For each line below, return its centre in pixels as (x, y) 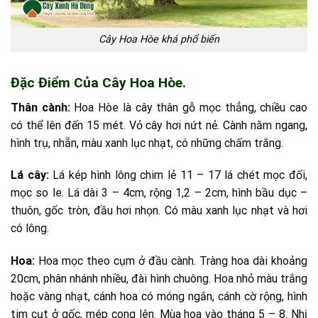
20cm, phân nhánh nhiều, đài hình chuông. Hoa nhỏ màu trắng (159, 279)
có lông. (30, 229)
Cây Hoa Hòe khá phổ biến (159, 40)
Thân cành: (40, 107)
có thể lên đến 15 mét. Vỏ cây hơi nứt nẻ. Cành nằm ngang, (159, 125)
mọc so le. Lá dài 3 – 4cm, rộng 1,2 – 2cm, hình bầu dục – (159, 193)
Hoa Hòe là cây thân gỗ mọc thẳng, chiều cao (189, 107)
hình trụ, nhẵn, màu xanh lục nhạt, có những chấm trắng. (147, 143)
